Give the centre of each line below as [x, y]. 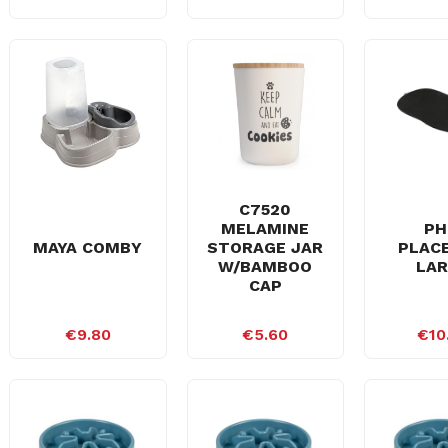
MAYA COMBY [88, 247]
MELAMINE [265, 228]
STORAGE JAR [265, 247]
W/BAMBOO [265, 266]
